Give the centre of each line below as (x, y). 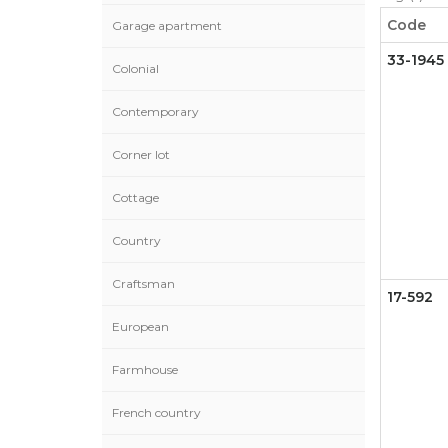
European (140, 326)
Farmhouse (145, 369)
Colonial (135, 68)
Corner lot (141, 154)
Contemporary (155, 111)
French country (156, 412)
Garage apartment (167, 25)
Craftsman (143, 283)
